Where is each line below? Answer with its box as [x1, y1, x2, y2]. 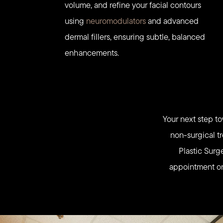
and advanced [146, 15, 199, 27]
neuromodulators [86, 15, 146, 27]
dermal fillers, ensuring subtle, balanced [65, 31, 206, 43]
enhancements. [65, 47, 119, 59]
